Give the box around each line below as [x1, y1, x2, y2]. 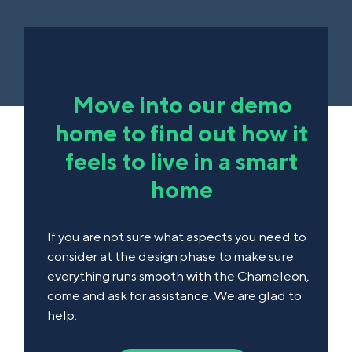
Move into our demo [71, 90, 292, 119]
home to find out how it [55, 119, 309, 148]
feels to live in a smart [65, 147, 299, 176]
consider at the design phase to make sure [47, 248, 294, 265]
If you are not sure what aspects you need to [47, 229, 306, 245]
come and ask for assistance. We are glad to [47, 288, 302, 304]
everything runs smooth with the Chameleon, [47, 268, 310, 284]
